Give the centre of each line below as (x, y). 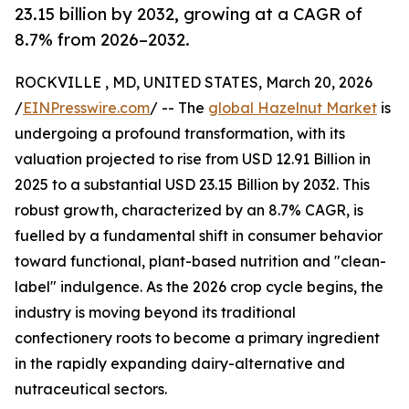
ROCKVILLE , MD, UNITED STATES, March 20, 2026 (194, 83)
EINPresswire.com (86, 108)
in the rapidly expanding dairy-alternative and (180, 364)
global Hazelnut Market (293, 108)
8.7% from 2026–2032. (102, 40)
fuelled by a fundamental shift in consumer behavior (199, 236)
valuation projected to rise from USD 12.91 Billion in (193, 159)
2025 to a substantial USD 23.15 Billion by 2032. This (192, 185)
